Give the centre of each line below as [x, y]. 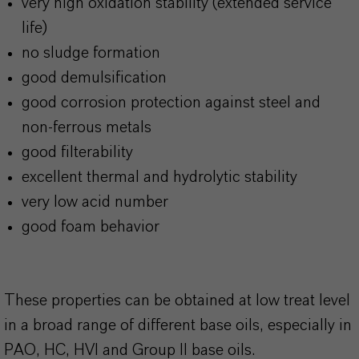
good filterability [77, 152]
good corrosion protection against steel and [171, 103]
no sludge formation [91, 53]
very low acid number [95, 202]
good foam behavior [91, 227]
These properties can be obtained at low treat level [177, 301]
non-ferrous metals [87, 127]
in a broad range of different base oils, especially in [178, 325]
